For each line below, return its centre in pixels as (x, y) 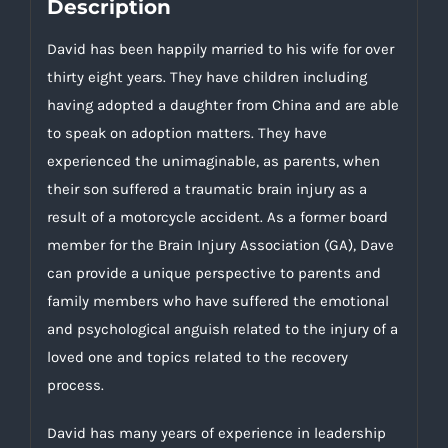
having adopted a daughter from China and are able (222, 104)
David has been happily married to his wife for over (220, 48)
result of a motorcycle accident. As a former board (217, 216)
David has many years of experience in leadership (216, 432)
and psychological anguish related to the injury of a (222, 328)
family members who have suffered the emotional (217, 300)
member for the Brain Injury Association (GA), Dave (220, 244)
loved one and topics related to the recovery (197, 356)
